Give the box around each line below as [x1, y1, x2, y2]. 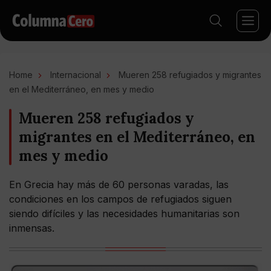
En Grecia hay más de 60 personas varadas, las [9, 178, 229, 191]
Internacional [50, 70, 101, 80]
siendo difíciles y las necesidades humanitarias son [9, 207, 240, 220]
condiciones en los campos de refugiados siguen [9, 193, 232, 205]
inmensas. [9, 222, 54, 234]
